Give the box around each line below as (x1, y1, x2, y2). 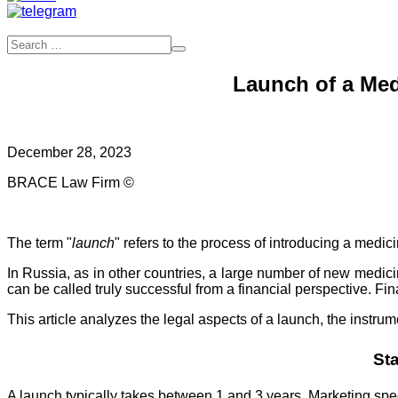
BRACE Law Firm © (7, 174, 134, 190)
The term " (7, 235, 72, 251)
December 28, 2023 (7, 144, 131, 160)
